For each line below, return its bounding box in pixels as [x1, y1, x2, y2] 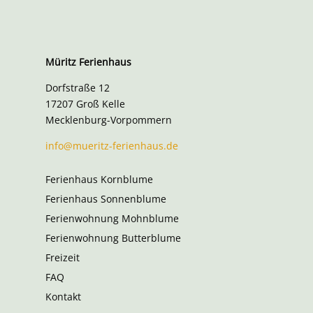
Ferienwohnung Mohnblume [45, 211, 179, 225]
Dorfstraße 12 [45, 80, 110, 94]
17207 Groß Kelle [45, 96, 125, 110]
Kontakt [45, 289, 81, 303]
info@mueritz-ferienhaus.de [45, 138, 178, 152]
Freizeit [45, 250, 80, 264]
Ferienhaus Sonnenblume [45, 191, 166, 205]
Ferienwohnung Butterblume [45, 231, 181, 245]
